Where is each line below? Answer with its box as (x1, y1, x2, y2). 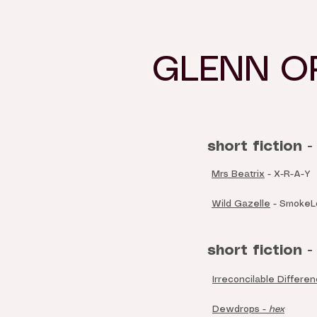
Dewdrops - (212, 305, 269, 314)
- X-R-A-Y (265, 170, 311, 179)
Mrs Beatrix (212, 170, 265, 179)
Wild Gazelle (212, 200, 270, 209)
